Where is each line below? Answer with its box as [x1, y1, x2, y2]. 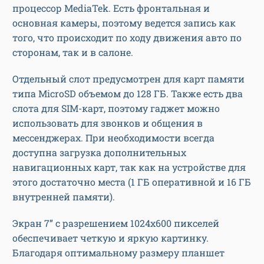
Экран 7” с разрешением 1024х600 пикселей [12, 217, 219, 230]
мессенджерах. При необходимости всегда [12, 131, 214, 144]
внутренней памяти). [12, 190, 117, 203]
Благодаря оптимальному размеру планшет [12, 246, 225, 259]
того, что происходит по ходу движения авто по [12, 31, 242, 44]
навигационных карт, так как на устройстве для [12, 161, 246, 174]
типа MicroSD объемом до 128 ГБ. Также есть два [12, 87, 243, 100]
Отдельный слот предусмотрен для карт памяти [12, 72, 245, 85]
